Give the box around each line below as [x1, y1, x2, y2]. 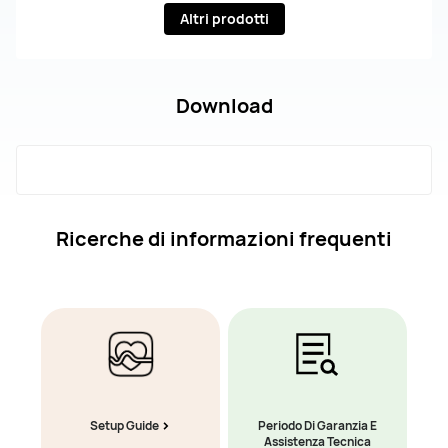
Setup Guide [90, 416, 160, 434]
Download [175, 91, 273, 119]
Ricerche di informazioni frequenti [56, 224, 392, 252]
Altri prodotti [179, 8, 269, 28]
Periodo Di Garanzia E [257, 417, 377, 435]
